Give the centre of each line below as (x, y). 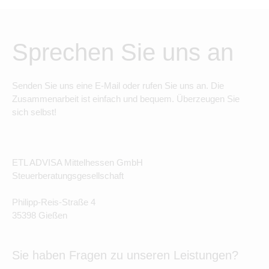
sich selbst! (34, 112)
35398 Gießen (40, 215)
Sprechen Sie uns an (123, 52)
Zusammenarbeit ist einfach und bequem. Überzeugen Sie (126, 98)
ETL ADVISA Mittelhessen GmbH (77, 162)
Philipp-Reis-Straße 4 (54, 202)
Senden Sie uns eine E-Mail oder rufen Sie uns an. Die (118, 85)
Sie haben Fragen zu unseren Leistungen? (125, 255)
